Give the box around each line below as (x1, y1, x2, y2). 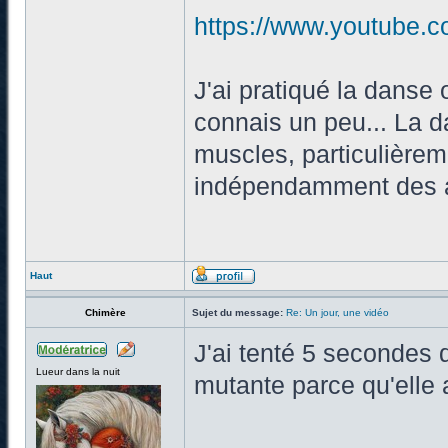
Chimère (84, 307, 126, 318)
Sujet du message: (192, 307, 283, 318)
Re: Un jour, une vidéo (286, 307, 389, 318)
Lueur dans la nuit (36, 366, 120, 377)
